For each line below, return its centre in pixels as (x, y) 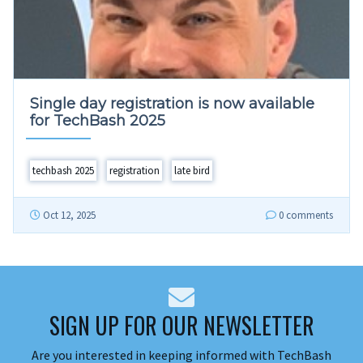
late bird (192, 170)
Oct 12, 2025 (69, 215)
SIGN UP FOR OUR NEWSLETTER (181, 325)
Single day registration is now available (172, 103)
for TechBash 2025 (98, 120)
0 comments (305, 215)
